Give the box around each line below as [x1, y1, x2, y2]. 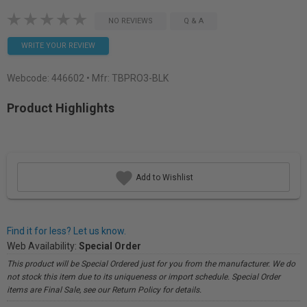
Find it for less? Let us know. [7, 225, 126, 236]
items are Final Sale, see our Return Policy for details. [7, 285, 201, 295]
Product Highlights [7, 101, 114, 115]
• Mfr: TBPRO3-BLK [86, 73, 169, 84]
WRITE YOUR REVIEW [21, 41, 95, 50]
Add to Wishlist [133, 172, 193, 182]
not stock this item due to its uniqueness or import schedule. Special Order [7, 272, 280, 282]
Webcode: [7, 73, 51, 84]
